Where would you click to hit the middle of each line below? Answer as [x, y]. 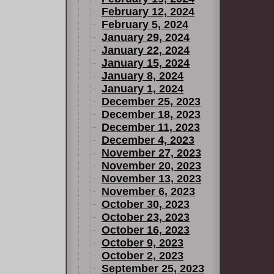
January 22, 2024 [146, 50]
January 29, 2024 [146, 37]
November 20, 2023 [151, 166]
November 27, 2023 [151, 153]
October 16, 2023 [146, 230]
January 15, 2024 [146, 63]
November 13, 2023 [151, 179]
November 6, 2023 [148, 191]
